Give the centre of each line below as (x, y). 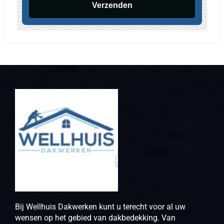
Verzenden (112, 5)
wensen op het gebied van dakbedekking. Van (95, 218)
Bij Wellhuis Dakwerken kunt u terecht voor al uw (100, 207)
